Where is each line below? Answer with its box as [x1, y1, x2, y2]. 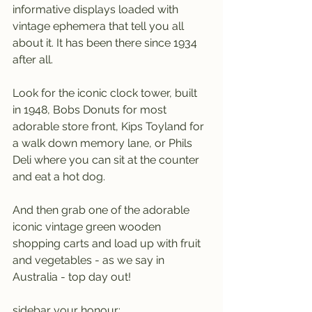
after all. [13, 53, 53, 66]
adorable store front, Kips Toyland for [13, 120, 207, 133]
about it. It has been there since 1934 [13, 36, 200, 49]
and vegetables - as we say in [13, 253, 167, 267]
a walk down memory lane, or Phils [13, 136, 195, 150]
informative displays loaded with [13, 3, 181, 16]
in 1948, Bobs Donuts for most [13, 103, 169, 116]
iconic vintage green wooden [13, 220, 164, 233]
